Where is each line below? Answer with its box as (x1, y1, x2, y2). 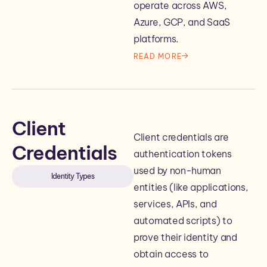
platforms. (133, 33, 178, 45)
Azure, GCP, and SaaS (133, 16, 230, 28)
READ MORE (133, 51, 182, 61)
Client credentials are (133, 131, 229, 143)
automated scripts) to (133, 215, 232, 226)
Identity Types (51, 172, 94, 181)
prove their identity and (133, 231, 237, 243)
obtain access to (133, 248, 209, 260)
